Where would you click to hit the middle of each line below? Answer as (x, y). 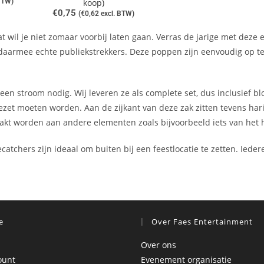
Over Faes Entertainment (202, 221)
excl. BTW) (117, 13)
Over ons (159, 245)
